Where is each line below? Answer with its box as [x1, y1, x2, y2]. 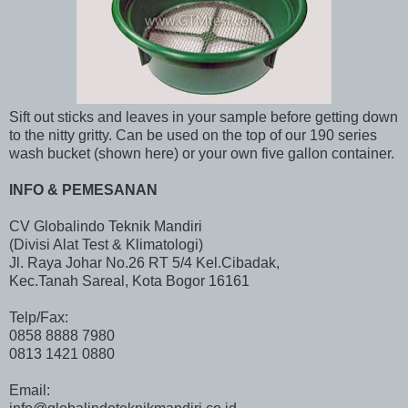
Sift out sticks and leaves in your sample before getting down [9, 108, 398, 125]
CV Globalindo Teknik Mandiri [9, 218, 202, 234]
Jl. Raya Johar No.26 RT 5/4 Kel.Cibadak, [9, 254, 280, 270]
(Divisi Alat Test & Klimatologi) [9, 236, 203, 252]
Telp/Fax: [9, 309, 68, 325]
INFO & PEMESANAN [9, 181, 158, 198]
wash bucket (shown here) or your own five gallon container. [9, 145, 394, 161]
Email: [9, 382, 50, 398]
